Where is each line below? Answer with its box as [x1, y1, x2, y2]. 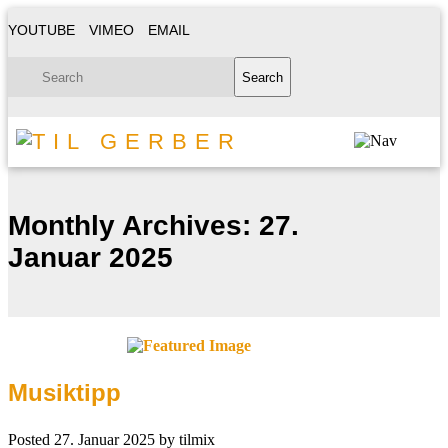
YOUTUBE [8, 22, 75, 38]
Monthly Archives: [8, 209, 251, 241]
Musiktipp [8, 378, 121, 406]
